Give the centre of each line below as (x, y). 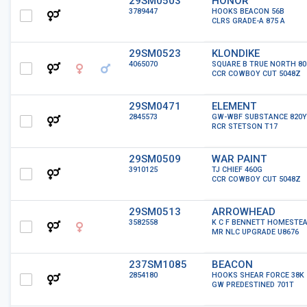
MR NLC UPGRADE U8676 (255, 232)
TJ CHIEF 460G (237, 170)
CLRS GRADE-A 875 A (248, 21)
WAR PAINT (239, 159)
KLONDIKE (236, 53)
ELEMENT (234, 106)
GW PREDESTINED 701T (253, 285)
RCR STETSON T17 (245, 126)
